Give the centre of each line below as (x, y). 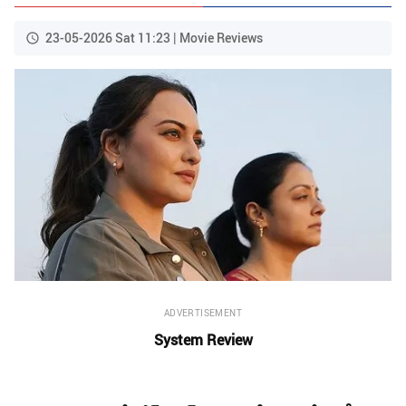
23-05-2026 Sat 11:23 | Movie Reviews (154, 38)
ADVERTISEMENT (203, 313)
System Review (203, 340)
